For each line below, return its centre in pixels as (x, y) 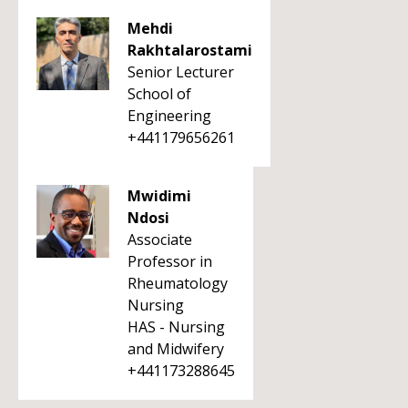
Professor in (170, 261)
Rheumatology (178, 283)
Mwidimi (159, 196)
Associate (160, 240)
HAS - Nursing (176, 327)
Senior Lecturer (181, 72)
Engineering (169, 116)
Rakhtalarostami (190, 50)
